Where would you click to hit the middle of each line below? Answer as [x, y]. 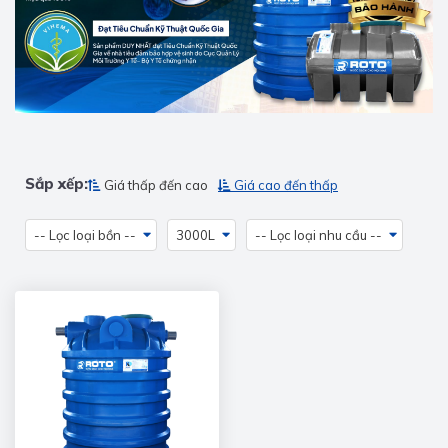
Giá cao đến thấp [286, 185]
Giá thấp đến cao [156, 185]
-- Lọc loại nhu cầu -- [318, 235]
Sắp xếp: [56, 184]
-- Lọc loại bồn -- [85, 235]
